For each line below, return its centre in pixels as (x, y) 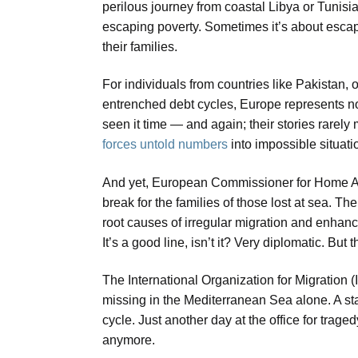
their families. (140, 46)
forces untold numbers (165, 145)
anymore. (129, 340)
